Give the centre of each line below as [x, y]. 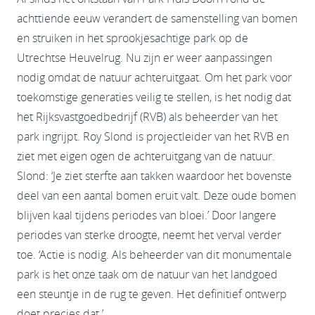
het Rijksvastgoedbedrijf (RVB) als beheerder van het [147, 117]
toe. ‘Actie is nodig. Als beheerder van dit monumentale [154, 255]
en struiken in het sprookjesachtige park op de [133, 38]
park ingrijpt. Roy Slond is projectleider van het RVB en [153, 137]
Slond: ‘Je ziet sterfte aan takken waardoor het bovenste [154, 176]
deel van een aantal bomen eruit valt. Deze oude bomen [156, 196]
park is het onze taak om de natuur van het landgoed [147, 275]
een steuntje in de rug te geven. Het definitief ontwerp [152, 294]
